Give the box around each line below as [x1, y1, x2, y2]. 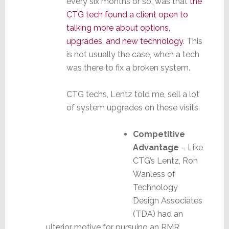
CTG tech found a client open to [66, 9, 188, 19]
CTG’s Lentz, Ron [132, 155, 198, 166]
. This [182, 36, 202, 46]
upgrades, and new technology [66, 36, 183, 46]
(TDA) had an [132, 209, 183, 219]
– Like [178, 142, 203, 152]
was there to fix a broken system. [66, 62, 190, 73]
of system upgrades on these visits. [66, 102, 200, 112]
